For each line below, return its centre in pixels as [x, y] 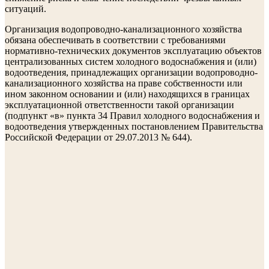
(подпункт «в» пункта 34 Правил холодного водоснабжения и [132, 116]
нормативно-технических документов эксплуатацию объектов [133, 51]
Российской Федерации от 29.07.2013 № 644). [98, 137]
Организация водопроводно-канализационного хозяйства [123, 29]
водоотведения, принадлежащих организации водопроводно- [131, 72]
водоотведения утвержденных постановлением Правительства [134, 126]
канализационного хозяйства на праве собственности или [124, 83]
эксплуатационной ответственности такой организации [119, 105]
